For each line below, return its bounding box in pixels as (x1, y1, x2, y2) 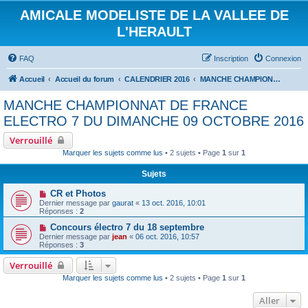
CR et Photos (49, 188, 106, 199)
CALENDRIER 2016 (124, 75, 190, 83)
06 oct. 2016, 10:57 (135, 232, 199, 241)
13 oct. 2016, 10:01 (142, 199, 206, 207)
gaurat (112, 199, 133, 207)
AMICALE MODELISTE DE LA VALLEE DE (19, 8, 289, 23)
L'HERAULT (116, 24, 192, 39)
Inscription (214, 54, 248, 63)
